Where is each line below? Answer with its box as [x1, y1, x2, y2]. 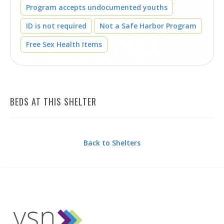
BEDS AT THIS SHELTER [10, 95, 96, 108]
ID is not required [26, 21, 86, 30]
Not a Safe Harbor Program [99, 21, 196, 30]
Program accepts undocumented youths [26, 2, 167, 12]
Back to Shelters [83, 138, 140, 147]
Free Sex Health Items [26, 39, 102, 49]
